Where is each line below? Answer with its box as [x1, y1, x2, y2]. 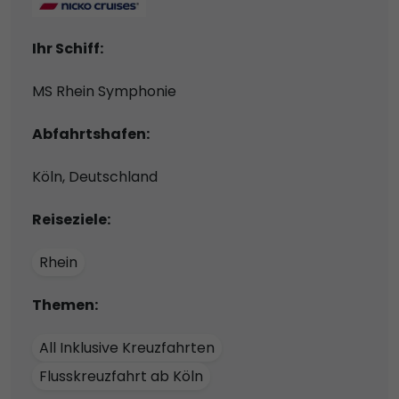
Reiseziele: [32, 208, 110, 230]
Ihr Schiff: [32, 37, 103, 59]
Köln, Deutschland [32, 166, 158, 187]
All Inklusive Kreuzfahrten [39, 337, 215, 358]
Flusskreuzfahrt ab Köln [39, 365, 203, 387]
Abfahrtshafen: [32, 123, 150, 144]
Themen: [32, 294, 98, 315]
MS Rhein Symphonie [32, 80, 176, 102]
